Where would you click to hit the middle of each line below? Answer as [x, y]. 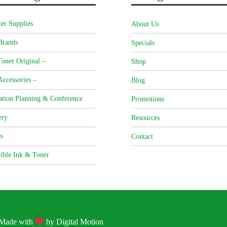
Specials [143, 43]
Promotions [148, 99]
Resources [145, 118]
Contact [142, 137]
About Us [145, 24]
